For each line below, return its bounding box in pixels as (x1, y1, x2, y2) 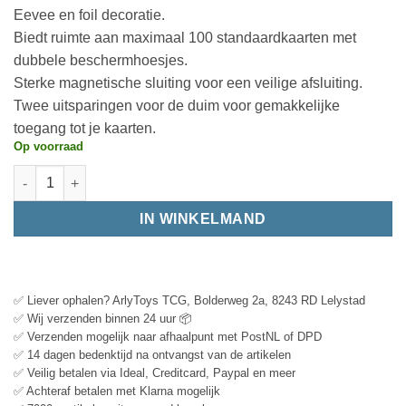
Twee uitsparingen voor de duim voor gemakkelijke (14, 97, 340, 113)
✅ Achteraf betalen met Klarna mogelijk (14, 384, 220, 399)
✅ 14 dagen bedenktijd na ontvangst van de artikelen (14, 348, 291, 362)
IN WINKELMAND (140, 211, 266, 227)
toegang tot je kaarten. (14, 120, 156, 136)
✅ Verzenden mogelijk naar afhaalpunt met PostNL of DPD (14, 330, 322, 344)
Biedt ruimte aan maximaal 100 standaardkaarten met (14, 29, 356, 45)
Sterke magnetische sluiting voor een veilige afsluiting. (14, 74, 362, 91)
